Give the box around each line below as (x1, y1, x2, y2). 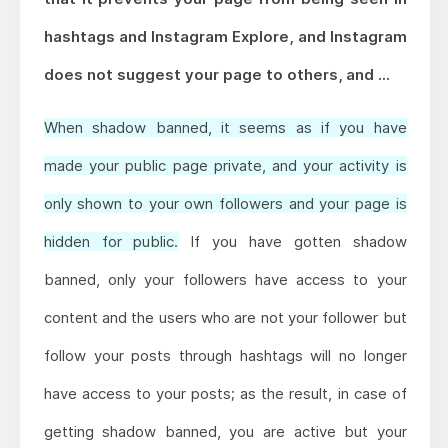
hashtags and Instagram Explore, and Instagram (43, 27, 407, 47)
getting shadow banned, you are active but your (43, 422, 407, 442)
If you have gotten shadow (178, 232, 407, 252)
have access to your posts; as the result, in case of (43, 384, 407, 404)
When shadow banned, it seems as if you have (43, 118, 407, 138)
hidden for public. (43, 232, 179, 252)
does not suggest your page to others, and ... (43, 65, 390, 85)
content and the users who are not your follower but (43, 308, 407, 328)
